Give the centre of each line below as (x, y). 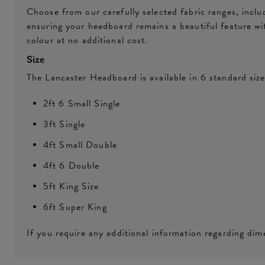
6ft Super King (75, 207)
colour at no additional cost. (88, 40)
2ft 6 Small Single (82, 103)
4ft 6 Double (72, 166)
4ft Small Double (80, 145)
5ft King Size (71, 187)
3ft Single (64, 124)
